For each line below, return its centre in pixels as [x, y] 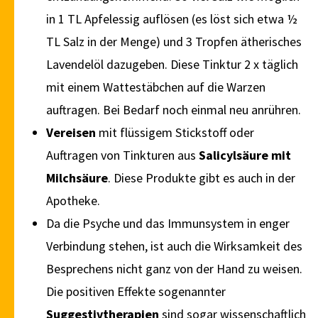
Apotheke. [73, 201]
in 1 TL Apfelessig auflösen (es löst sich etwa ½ [172, 19]
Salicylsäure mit [245, 155]
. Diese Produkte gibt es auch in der [202, 178]
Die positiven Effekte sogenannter [136, 292]
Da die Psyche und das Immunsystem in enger [168, 224]
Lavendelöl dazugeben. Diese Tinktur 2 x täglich [172, 65]
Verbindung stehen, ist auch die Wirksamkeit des [174, 246]
